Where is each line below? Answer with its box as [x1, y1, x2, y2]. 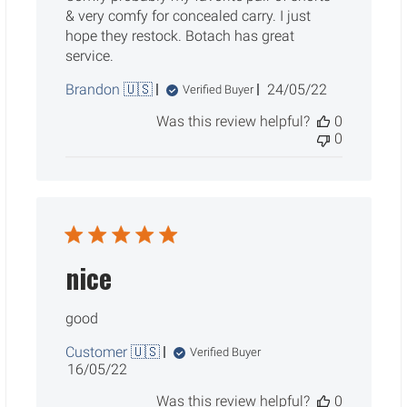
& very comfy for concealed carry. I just [65, 6, 311, 25]
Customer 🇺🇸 [65, 342, 160, 361]
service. [65, 46, 114, 65]
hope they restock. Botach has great [65, 26, 294, 45]
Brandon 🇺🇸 [65, 80, 153, 98]
